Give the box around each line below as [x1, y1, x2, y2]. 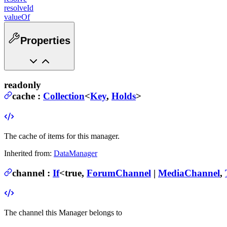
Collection [43, 91, 85, 102]
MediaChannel [158, 167, 220, 178]
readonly [4, 80, 41, 91]
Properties [20, 34, 70, 46]
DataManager [54, 148, 97, 158]
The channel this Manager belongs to [4, 208, 122, 217]
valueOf [4, 13, 30, 22]
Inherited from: [4, 148, 52, 158]
